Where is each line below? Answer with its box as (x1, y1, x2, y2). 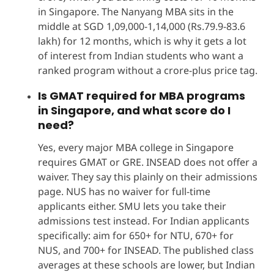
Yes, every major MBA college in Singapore (37, 140, 234, 154)
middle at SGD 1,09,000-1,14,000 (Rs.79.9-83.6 (37, 19, 245, 33)
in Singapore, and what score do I (37, 102, 231, 118)
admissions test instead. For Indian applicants (37, 213, 250, 228)
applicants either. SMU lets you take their (37, 199, 226, 213)
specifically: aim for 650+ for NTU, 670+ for (37, 228, 234, 242)
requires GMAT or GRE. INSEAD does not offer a (37, 155, 257, 169)
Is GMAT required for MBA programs (37, 87, 245, 103)
